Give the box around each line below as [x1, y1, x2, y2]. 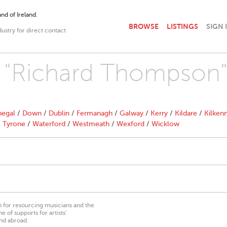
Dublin [49, 109, 69, 117]
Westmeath [72, 120, 109, 128]
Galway [120, 109, 143, 117]
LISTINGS [167, 22, 198, 30]
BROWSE [129, 22, 159, 30]
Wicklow [152, 120, 179, 128]
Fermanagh [77, 109, 112, 117]
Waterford [32, 120, 65, 128]
